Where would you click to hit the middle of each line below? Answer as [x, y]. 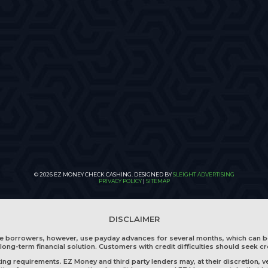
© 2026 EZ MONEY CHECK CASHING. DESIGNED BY [103, 174]
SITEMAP [158, 181]
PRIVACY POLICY [120, 181]
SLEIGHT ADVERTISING [203, 174]
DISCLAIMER [134, 219]
